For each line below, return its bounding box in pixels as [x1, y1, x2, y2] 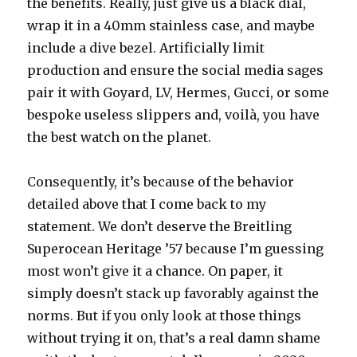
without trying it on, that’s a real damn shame [27, 329, 321, 346]
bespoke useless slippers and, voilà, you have [27, 106, 320, 123]
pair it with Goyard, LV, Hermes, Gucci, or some [27, 84, 330, 100]
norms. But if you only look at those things [27, 307, 302, 324]
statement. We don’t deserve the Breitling [27, 218, 292, 234]
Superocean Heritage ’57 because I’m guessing [27, 240, 324, 257]
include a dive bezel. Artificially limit [27, 39, 265, 56]
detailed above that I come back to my [27, 195, 267, 212]
